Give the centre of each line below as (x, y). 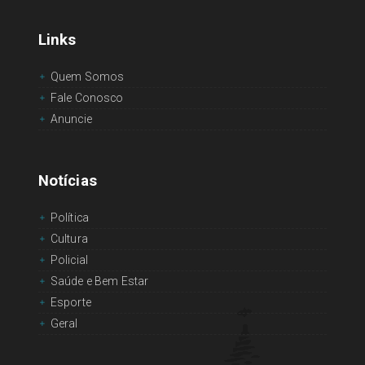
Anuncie (71, 119)
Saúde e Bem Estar (99, 281)
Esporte (70, 303)
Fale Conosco (87, 97)
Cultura (69, 239)
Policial (69, 260)
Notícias (67, 181)
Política (69, 218)
